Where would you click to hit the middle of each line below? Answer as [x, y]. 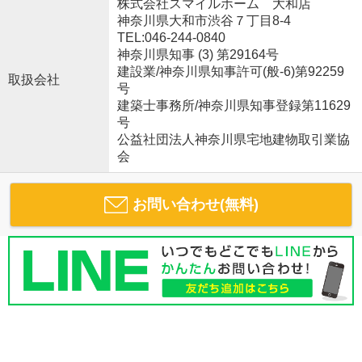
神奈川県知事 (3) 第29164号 [198, 54]
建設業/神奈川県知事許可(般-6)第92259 [230, 71]
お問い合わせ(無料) [195, 204]
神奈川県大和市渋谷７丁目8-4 [205, 20]
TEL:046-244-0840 [171, 37]
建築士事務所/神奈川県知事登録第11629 [234, 105]
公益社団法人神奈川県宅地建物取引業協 [233, 139]
